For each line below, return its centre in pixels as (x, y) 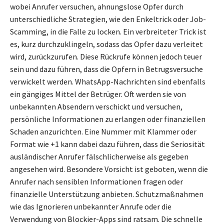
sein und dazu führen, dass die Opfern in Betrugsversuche (106, 69)
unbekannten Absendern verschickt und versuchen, (96, 107)
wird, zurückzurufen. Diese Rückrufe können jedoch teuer (106, 57)
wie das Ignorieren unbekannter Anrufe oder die (91, 207)
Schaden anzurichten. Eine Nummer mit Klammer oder (103, 132)
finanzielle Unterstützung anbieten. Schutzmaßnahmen (107, 194)
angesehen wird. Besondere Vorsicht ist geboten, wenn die (109, 169)
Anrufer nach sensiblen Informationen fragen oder (96, 182)
